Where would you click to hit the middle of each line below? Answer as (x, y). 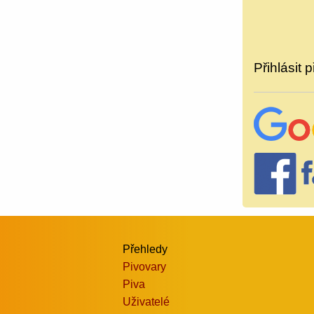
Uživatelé (146, 302)
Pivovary (144, 267)
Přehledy (145, 250)
